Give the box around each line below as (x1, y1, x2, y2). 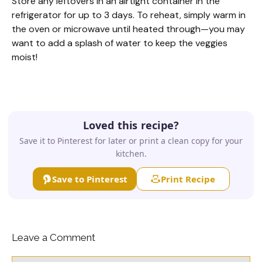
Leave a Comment (12, 232, 95, 244)
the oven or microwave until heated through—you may (12, 23, 245, 36)
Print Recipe (161, 173, 215, 185)
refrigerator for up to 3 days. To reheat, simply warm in (12, 9, 246, 22)
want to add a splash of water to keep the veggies (12, 37, 227, 50)
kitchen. (115, 148, 147, 160)
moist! (12, 51, 37, 64)
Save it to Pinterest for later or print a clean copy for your (19, 135, 243, 147)
